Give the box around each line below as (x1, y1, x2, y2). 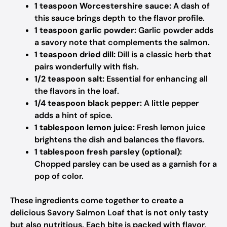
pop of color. (34, 171, 84, 181)
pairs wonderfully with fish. (34, 61, 139, 72)
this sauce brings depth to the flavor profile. (34, 13, 205, 23)
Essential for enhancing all (104, 73, 208, 84)
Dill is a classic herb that (116, 49, 211, 60)
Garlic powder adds (136, 25, 213, 35)
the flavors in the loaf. (34, 86, 119, 96)
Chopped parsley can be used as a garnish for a (34, 159, 217, 169)
